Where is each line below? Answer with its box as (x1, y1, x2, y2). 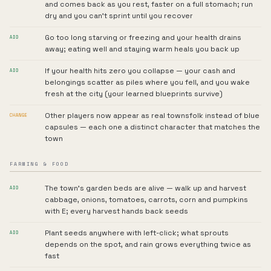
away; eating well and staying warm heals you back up (45, 44, 240, 54)
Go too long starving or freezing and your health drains (45, 33, 241, 42)
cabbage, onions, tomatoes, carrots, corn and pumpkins (45, 195, 248, 204)
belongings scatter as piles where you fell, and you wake (45, 77, 250, 87)
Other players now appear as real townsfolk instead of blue (45, 111, 260, 120)
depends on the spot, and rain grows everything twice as (45, 240, 251, 249)
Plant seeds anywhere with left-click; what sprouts (45, 228, 229, 238)
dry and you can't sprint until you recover (45, 11, 193, 21)
